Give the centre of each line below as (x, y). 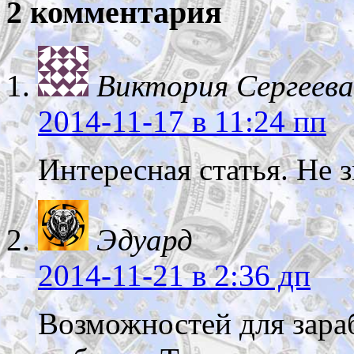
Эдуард (145, 239)
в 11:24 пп (255, 121)
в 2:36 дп (247, 275)
